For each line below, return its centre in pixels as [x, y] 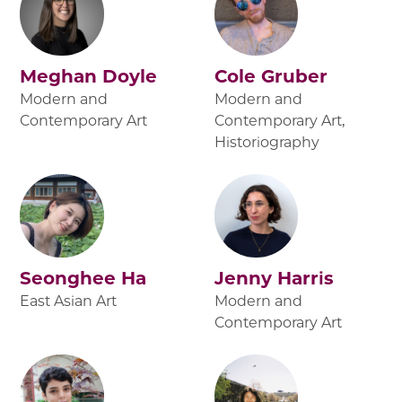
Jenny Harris [274, 279]
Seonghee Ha [83, 279]
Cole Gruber [271, 77]
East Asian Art [69, 301]
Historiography [267, 143]
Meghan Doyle [89, 77]
